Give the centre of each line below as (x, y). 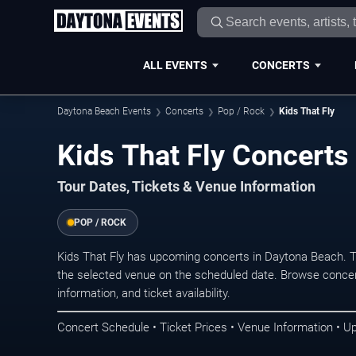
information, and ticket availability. (144, 294)
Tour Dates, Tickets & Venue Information (186, 187)
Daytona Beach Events (104, 111)
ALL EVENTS (175, 65)
